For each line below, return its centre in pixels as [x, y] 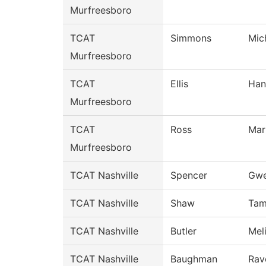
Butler [183, 231]
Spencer [189, 175]
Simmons [191, 38]
